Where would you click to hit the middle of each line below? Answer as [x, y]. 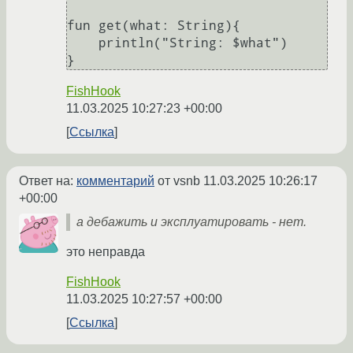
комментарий [115, 180]
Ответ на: [48, 180]
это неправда [106, 251]
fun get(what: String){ [154, 25]
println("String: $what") [83, 43]
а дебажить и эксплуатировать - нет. [191, 221]
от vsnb [179, 180]
